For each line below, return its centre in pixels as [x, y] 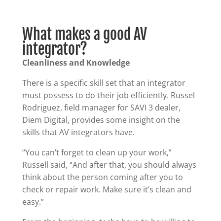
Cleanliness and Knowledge [76, 62]
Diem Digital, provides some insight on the [101, 120]
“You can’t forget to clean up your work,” [97, 152]
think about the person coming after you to [102, 177]
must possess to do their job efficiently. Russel [108, 95]
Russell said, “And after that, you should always [109, 165]
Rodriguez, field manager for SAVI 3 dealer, [101, 107]
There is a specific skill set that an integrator [104, 83]
